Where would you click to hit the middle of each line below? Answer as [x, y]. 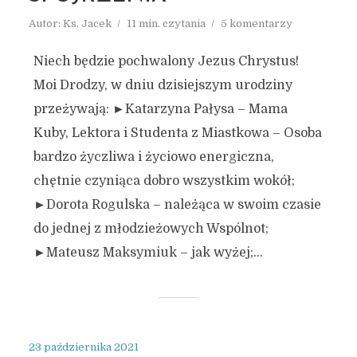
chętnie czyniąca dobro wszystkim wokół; [164, 181]
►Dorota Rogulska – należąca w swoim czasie [177, 205]
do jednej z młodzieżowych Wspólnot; [151, 229]
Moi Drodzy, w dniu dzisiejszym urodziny [163, 85]
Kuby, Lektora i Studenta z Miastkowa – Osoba [177, 133]
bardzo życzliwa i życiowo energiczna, [153, 157]
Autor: [45, 24]
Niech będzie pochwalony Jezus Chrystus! [166, 61]
